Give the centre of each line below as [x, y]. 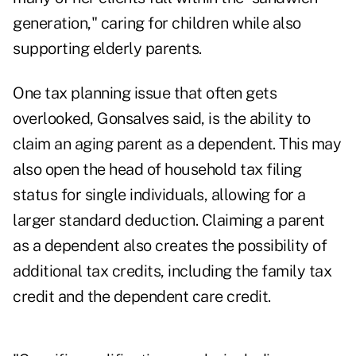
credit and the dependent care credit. [142, 297]
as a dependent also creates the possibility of [170, 246]
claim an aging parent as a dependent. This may [177, 144]
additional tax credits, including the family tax [172, 271]
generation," [55, 23]
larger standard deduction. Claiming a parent [168, 221]
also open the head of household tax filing [157, 170]
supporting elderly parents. [107, 49]
